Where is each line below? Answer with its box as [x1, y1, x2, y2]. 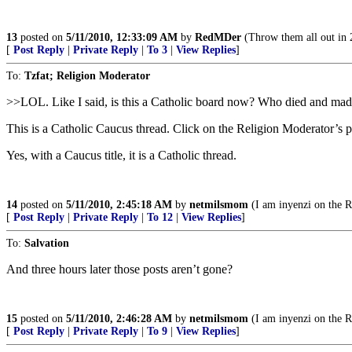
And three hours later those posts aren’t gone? [6, 262, 233, 276]
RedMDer [195, 31, 241, 43]
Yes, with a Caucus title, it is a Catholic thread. [6, 148, 236, 162]
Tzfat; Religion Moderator [24, 69, 150, 82]
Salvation [24, 236, 69, 249]
